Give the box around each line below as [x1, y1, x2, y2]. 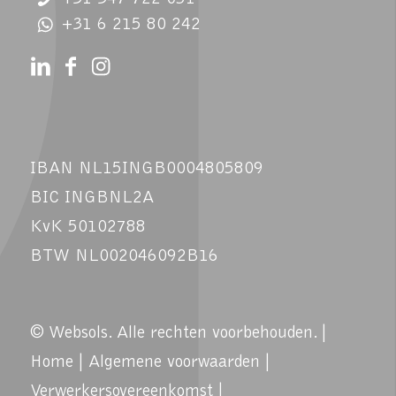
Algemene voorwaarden [88, 354, 260, 372]
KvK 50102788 [29, 218, 146, 237]
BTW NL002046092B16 [29, 247, 218, 266]
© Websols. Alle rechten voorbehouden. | [29, 324, 326, 343]
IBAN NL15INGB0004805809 [29, 160, 263, 179]
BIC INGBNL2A [29, 189, 154, 208]
